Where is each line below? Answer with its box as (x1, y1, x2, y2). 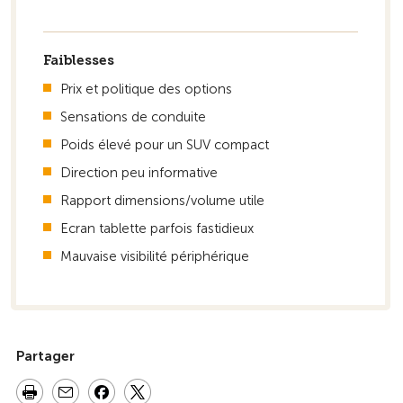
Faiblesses (42, 52, 114, 68)
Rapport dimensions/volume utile (59, 193, 264, 209)
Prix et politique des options (59, 81, 232, 97)
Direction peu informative (59, 165, 218, 181)
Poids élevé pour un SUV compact (59, 137, 269, 153)
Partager (15, 348, 75, 364)
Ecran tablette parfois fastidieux (59, 220, 254, 237)
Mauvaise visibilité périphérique (59, 248, 249, 264)
